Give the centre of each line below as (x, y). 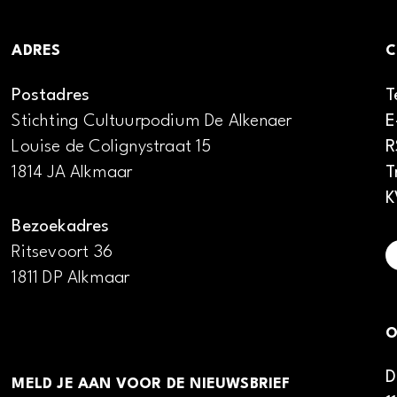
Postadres (51, 96)
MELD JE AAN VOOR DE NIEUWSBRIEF (151, 385)
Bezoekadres (61, 226)
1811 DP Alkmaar (71, 278)
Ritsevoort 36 (62, 252)
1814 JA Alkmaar (72, 173)
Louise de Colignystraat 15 (112, 148)
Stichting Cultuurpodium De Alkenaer (152, 122)
